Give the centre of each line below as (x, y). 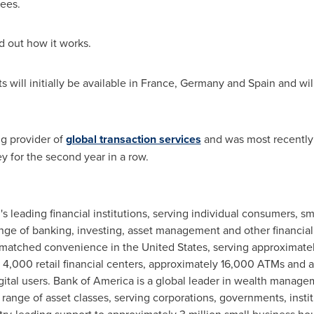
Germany (202, 83)
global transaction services (133, 139)
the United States (165, 247)
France (157, 83)
